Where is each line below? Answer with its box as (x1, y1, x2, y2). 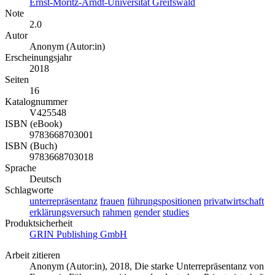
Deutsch (29, 174, 61, 185)
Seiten (5, 74, 29, 85)
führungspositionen (127, 196, 201, 207)
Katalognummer (5, 96, 68, 107)
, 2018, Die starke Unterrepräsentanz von (105, 261, 264, 272)
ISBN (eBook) (5, 118, 62, 130)
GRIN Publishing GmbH (29, 229, 127, 240)
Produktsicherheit (5, 218, 72, 229)
